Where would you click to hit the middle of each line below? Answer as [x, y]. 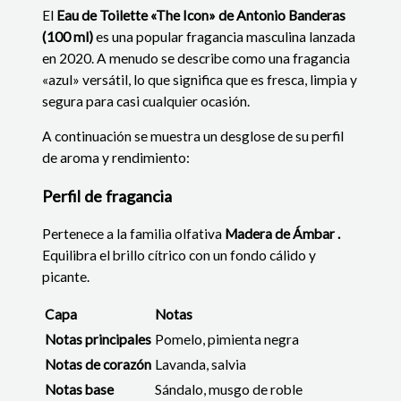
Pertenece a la [86, 233]
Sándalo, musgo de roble [229, 390]
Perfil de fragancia [107, 196]
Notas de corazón [98, 365]
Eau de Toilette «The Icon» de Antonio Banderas [200, 15]
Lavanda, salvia [201, 365]
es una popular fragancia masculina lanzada [225, 36]
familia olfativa [178, 233]
